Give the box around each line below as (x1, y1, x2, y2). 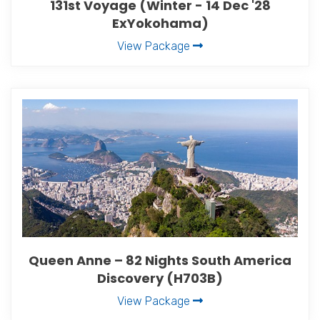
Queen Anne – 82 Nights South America (29, 251, 291, 269)
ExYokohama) (111, 14, 209, 32)
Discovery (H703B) (97, 269, 223, 287)
